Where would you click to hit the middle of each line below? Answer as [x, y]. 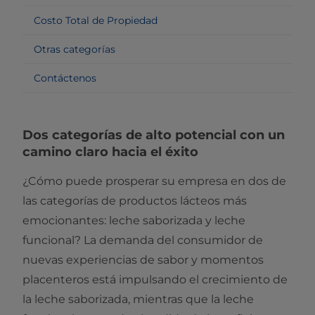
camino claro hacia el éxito [110, 152]
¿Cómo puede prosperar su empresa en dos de [154, 181]
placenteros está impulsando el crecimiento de [155, 279]
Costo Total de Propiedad [96, 20]
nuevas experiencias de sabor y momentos [143, 259]
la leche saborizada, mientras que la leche [138, 299]
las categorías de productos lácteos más [135, 200]
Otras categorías [75, 49]
